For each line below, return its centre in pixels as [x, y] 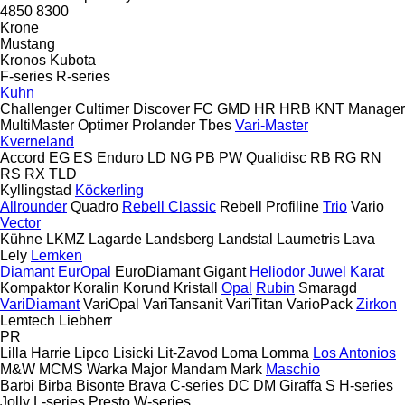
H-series [366, 385]
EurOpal [85, 271]
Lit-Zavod [188, 353]
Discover [161, 108]
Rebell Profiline [269, 206]
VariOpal [111, 304]
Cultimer [102, 108]
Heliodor [277, 271]
